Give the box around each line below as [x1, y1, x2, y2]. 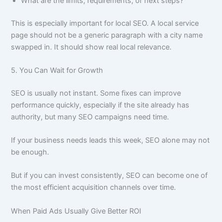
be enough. [11, 148, 50, 157]
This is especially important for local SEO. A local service [11, 18, 199, 28]
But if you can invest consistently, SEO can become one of [11, 171, 208, 180]
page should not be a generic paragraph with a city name [11, 30, 203, 40]
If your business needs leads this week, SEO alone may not [11, 136, 210, 145]
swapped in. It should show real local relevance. [11, 42, 172, 52]
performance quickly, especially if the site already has [11, 100, 190, 110]
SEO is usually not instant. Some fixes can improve [11, 88, 181, 98]
